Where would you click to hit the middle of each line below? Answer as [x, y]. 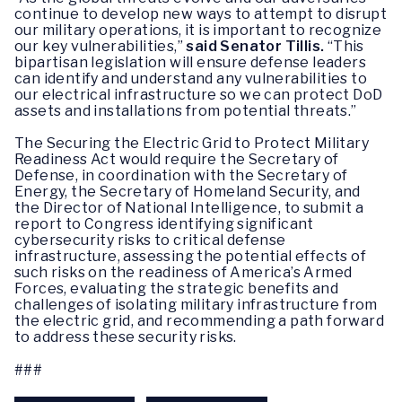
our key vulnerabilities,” [100, 47]
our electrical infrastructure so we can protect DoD [199, 95]
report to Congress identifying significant [164, 224]
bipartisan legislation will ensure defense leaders [190, 63]
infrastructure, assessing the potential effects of [190, 257]
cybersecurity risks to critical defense [150, 240]
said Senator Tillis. [255, 47]
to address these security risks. [126, 337]
